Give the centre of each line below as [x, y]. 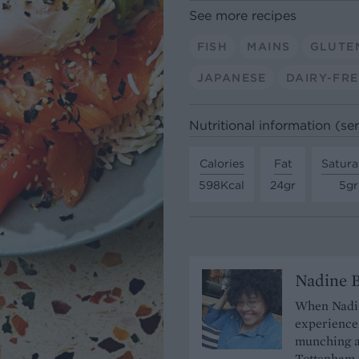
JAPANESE [232, 77]
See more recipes [243, 15]
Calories [222, 163]
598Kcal [222, 185]
